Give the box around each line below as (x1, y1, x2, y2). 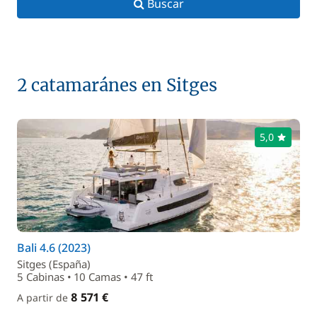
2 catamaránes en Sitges (17, 74, 217, 96)
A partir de (17, 291, 71, 304)
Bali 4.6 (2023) (17, 240, 91, 255)
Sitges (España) (17, 257, 91, 271)
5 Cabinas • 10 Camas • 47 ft (17, 270, 153, 284)
